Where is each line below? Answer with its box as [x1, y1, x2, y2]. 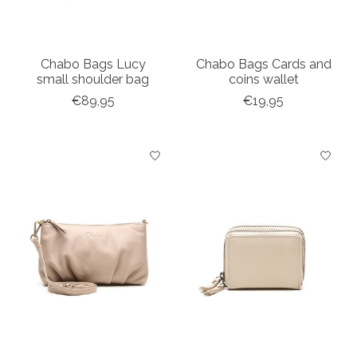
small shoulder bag [37, 72, 150, 88]
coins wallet [228, 72, 299, 88]
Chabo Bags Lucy [40, 57, 146, 73]
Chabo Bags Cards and [195, 57, 331, 73]
